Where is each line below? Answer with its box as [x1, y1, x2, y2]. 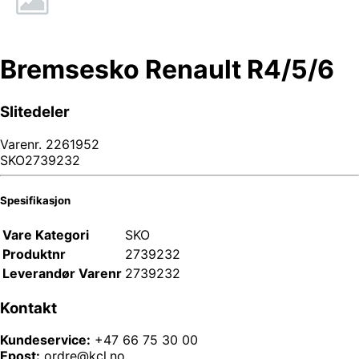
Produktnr [2, 245, 66, 262]
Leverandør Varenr [2, 264, 122, 281]
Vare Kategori [2, 226, 89, 243]
